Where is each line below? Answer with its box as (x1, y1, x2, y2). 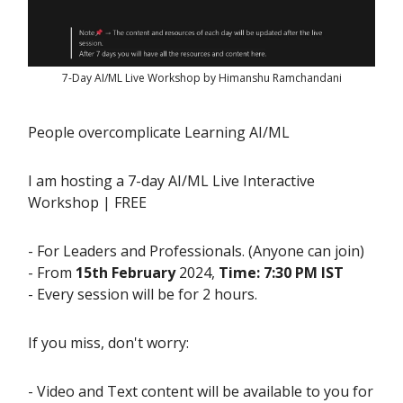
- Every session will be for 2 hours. (28, 284, 257, 305)
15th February (76, 263, 175, 283)
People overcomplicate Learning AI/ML (28, 122, 290, 143)
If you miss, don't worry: (28, 333, 189, 354)
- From (28, 263, 76, 283)
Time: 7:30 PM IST (219, 263, 344, 283)
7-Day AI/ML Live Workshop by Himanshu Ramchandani (61, 70, 342, 86)
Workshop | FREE (28, 193, 147, 213)
